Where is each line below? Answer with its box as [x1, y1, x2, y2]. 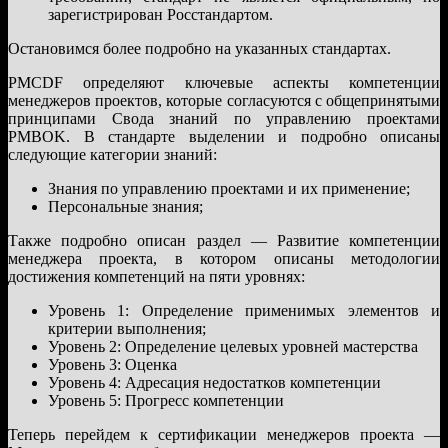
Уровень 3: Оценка [48, 355, 177, 373]
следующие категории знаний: [8, 145, 217, 163]
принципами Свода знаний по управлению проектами [8, 109, 440, 127]
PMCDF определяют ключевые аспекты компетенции [8, 73, 440, 91]
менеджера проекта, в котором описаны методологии [8, 249, 440, 267]
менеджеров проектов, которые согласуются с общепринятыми [8, 91, 440, 109]
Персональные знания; [48, 197, 203, 215]
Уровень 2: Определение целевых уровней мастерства [48, 337, 418, 355]
